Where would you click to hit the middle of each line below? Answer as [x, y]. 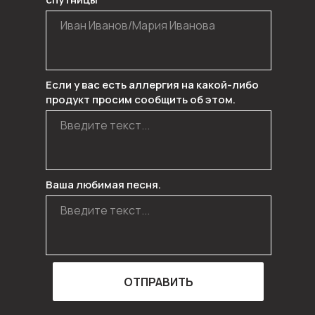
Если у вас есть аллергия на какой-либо [152, 85]
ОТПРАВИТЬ [158, 282]
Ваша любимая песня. [103, 185]
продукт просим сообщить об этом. [140, 99]
